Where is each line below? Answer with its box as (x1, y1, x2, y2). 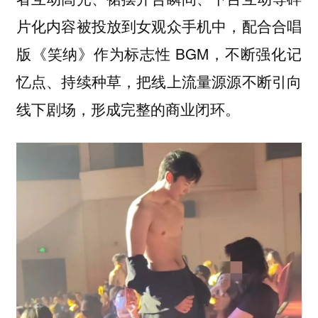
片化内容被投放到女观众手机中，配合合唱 (16, 15, 302, 37)
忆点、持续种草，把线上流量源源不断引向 (16, 70, 302, 92)
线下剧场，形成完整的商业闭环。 (16, 98, 240, 120)
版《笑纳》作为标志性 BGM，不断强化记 (16, 43, 302, 65)
